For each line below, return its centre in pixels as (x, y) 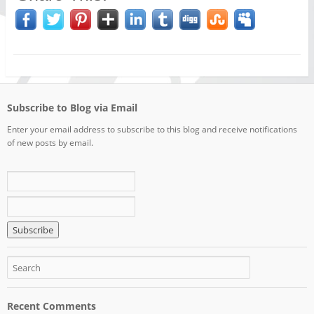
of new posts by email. (50, 142)
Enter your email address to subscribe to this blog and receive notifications (152, 129)
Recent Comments (51, 306)
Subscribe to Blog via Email (72, 107)
